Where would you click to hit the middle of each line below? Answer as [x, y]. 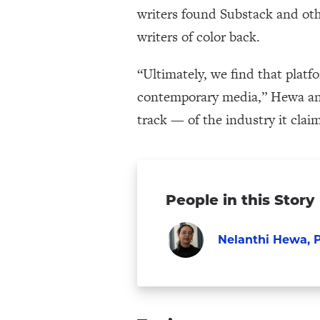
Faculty [240, 264]
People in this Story [240, 200]
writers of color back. [199, 37]
